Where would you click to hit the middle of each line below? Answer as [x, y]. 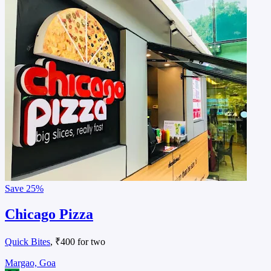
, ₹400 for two [78, 242]
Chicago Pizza [49, 214]
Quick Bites [28, 242]
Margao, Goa [30, 263]
